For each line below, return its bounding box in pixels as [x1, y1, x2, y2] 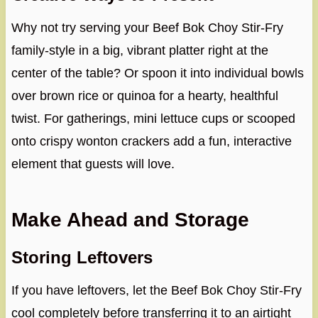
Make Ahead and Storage [11, 209, 249, 231]
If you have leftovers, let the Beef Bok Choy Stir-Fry [11, 283, 302, 298]
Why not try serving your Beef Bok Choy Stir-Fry [11, 21, 283, 35]
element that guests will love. [11, 157, 175, 172]
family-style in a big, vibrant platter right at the [11, 43, 268, 58]
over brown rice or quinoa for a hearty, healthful [11, 89, 278, 104]
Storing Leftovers [11, 248, 153, 268]
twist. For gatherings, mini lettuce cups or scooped [11, 111, 295, 126]
